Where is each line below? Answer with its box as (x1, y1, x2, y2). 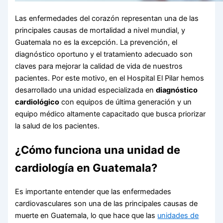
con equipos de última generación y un (59, 97, 192, 107)
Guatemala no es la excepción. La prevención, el (15, 37, 178, 47)
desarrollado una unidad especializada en (15, 85, 156, 95)
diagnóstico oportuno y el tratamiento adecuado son (15, 49, 193, 59)
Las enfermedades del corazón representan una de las (15, 13, 199, 23)
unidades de (157, 211, 199, 220)
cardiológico (15, 97, 60, 107)
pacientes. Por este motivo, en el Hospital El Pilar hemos (15, 73, 205, 83)
